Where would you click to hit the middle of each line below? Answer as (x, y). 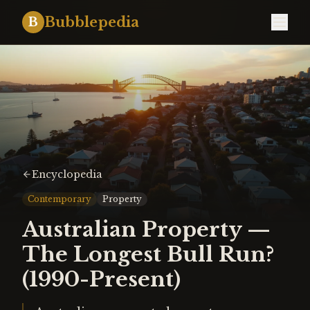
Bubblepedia (92, 22)
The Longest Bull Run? (148, 254)
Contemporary (60, 199)
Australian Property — (146, 229)
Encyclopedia (67, 174)
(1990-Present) (101, 279)
